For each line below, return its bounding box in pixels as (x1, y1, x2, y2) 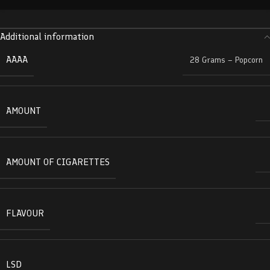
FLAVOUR (6, 207, 44, 219)
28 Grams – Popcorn (190, 55, 263, 65)
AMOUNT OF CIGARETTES (6, 156, 110, 168)
